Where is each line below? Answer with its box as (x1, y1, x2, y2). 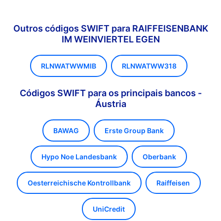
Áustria (95, 99, 126, 109)
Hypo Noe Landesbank (41, 152, 117, 161)
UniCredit (92, 205, 125, 213)
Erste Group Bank (105, 126, 164, 135)
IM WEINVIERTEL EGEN (61, 34, 160, 44)
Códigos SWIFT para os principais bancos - (19, 88, 202, 98)
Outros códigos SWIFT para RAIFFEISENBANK (13, 23, 208, 34)
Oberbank (142, 152, 176, 161)
